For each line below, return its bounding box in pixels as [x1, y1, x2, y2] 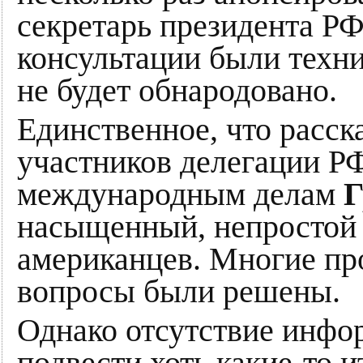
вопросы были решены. [17, 274, 340, 310]
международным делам [17, 177, 335, 212]
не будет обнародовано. [17, 73, 337, 109]
